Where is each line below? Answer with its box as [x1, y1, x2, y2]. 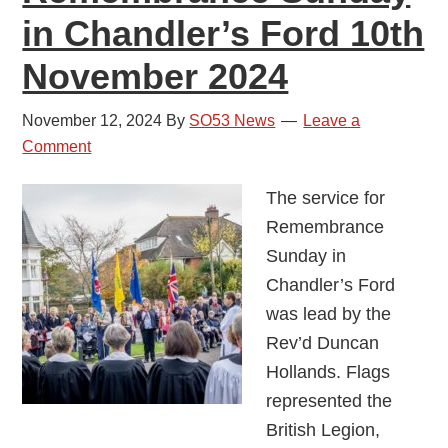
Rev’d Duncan [266, 333, 380, 353]
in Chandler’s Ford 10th [22, 13, 425, 54]
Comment [22, 138, 92, 155]
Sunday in [266, 246, 347, 266]
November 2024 [22, 56, 289, 97]
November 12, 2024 [22, 112, 163, 129]
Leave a [303, 112, 361, 129]
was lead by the [266, 304, 392, 324]
